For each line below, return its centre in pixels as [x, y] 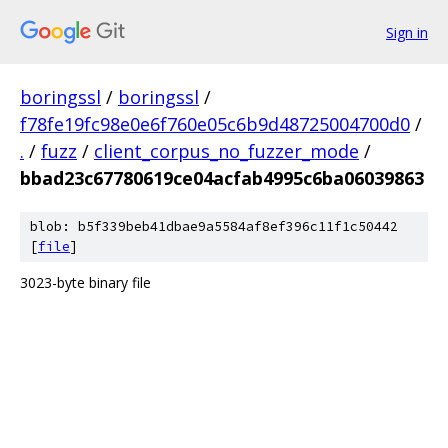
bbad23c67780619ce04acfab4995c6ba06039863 [222, 178]
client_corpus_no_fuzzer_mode [226, 151]
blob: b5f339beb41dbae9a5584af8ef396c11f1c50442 [214, 226]
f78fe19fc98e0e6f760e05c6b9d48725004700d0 [215, 124]
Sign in [407, 32]
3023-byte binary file [85, 282]
